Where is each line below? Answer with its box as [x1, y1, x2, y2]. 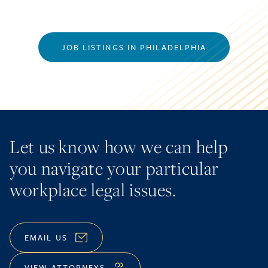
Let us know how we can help [10, 133, 229, 159]
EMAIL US [25, 231, 68, 243]
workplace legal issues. [10, 176, 176, 202]
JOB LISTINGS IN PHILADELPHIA [61, 41, 207, 53]
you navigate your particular [10, 155, 219, 181]
